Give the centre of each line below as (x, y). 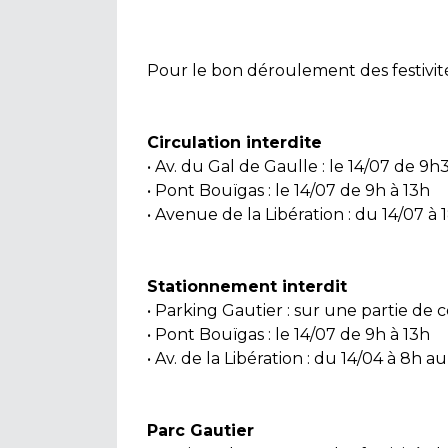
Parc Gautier (200, 430)
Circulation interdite (234, 142)
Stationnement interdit (247, 286)
